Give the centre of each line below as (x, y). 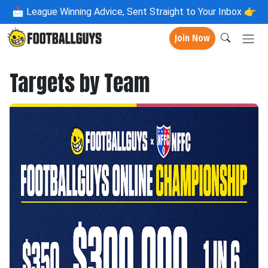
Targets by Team (80, 83)
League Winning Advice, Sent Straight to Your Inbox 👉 (140, 12)
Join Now (192, 38)
